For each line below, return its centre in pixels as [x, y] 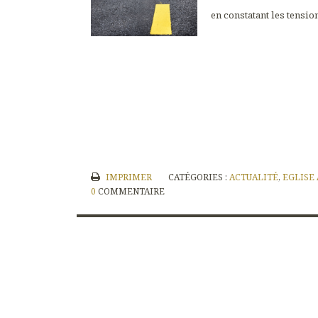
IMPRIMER [127, 177]
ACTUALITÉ [253, 177]
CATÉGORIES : [198, 177]
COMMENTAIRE [132, 191]
